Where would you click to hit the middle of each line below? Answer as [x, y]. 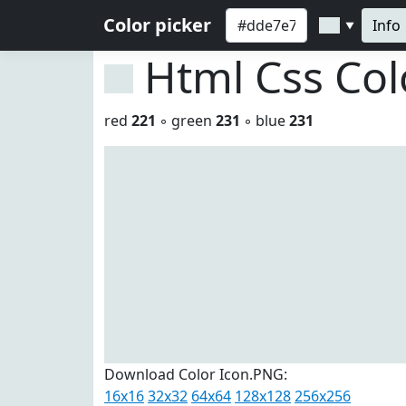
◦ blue [265, 121]
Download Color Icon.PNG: [196, 374]
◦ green [186, 121]
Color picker [157, 25]
